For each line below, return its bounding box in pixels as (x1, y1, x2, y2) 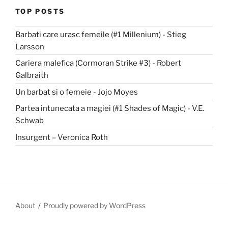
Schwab (15, 116, 44, 125)
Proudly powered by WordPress (43, 201, 146, 210)
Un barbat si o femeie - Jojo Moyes (15, 87, 138, 97)
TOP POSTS (15, 7, 65, 16)
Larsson (15, 42, 44, 51)
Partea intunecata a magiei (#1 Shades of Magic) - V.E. (15, 104, 204, 113)
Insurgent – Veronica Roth (15, 132, 108, 142)
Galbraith (15, 71, 48, 80)
